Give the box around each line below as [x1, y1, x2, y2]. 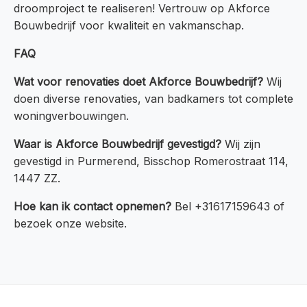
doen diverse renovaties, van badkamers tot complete [14, 92, 293, 106]
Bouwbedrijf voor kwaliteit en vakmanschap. [14, 19, 244, 33]
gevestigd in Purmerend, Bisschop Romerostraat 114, [14, 154, 288, 169]
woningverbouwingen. [14, 109, 129, 123]
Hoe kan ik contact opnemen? [14, 199, 171, 214]
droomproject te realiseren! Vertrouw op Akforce [14, 1, 270, 16]
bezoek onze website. [14, 217, 127, 231]
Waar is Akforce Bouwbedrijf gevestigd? [14, 137, 221, 151]
